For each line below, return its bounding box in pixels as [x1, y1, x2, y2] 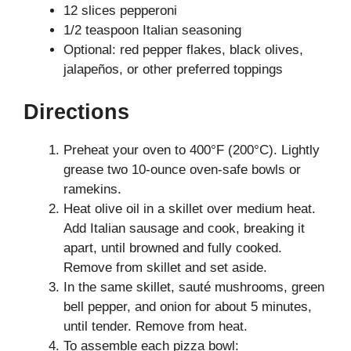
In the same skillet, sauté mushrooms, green [63, 279, 324, 295]
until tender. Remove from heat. [63, 318, 248, 334]
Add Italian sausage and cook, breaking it [63, 220, 305, 236]
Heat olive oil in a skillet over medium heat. [63, 201, 316, 216]
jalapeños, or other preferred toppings [63, 62, 283, 78]
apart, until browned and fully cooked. [63, 240, 282, 255]
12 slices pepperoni [63, 3, 177, 19]
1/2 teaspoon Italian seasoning [63, 23, 241, 38]
